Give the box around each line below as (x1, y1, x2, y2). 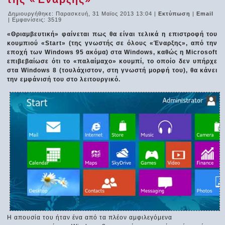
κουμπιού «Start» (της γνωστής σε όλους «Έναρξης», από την (7, 39, 218, 47)
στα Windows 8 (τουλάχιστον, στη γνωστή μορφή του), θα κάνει (7, 66, 218, 74)
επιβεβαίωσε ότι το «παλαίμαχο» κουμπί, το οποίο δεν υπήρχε (7, 57, 218, 65)
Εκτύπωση (158, 10, 193, 17)
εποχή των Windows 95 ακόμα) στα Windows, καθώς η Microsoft (7, 48, 218, 56)
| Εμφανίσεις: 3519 (8, 16, 62, 23)
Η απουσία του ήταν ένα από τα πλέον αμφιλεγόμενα (7, 214, 173, 221)
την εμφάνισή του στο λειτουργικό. (7, 75, 121, 83)
